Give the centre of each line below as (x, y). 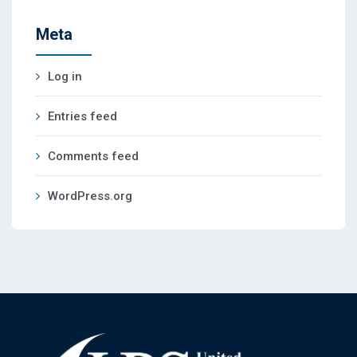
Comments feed (93, 157)
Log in (65, 77)
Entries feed (82, 117)
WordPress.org (90, 196)
